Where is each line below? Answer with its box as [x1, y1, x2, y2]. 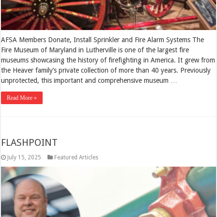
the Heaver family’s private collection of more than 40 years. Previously [1, 66, 211, 74]
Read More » [7, 94, 37, 101]
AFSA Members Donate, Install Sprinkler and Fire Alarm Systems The [1, 35, 204, 44]
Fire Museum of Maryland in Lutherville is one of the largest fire [1, 46, 189, 54]
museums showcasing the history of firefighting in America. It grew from [1, 56, 216, 64]
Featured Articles [54, 154, 99, 161]
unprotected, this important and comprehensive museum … [1, 76, 178, 84]
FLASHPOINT [1, 136, 58, 148]
